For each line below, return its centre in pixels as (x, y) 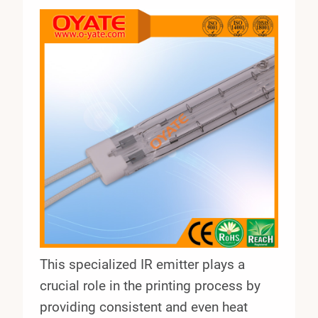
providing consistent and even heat (144, 307)
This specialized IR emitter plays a (142, 265)
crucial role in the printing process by (150, 286)
